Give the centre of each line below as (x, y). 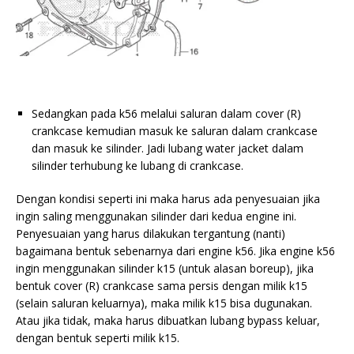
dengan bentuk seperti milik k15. (98, 338)
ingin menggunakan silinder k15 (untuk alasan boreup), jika (165, 269)
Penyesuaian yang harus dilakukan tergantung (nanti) (151, 234)
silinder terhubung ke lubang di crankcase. (137, 166)
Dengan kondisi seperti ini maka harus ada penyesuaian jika (168, 199)
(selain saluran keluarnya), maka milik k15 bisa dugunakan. (164, 303)
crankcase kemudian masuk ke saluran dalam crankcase (175, 131)
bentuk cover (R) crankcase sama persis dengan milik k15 (162, 286)
